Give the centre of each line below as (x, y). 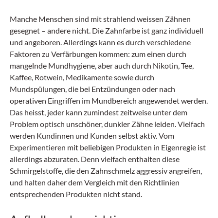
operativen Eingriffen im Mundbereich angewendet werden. (109, 100)
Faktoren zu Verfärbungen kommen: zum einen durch (98, 54)
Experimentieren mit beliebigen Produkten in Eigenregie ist (108, 147)
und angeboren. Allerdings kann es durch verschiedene (100, 42)
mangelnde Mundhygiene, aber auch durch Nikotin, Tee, (102, 65)
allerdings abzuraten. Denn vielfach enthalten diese (95, 159)
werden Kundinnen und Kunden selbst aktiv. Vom (92, 136)
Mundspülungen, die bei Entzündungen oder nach (92, 89)
